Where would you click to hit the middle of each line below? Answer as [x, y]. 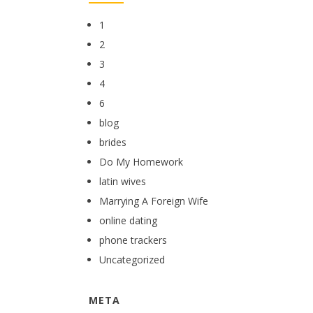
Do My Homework [141, 162]
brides [113, 142]
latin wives [123, 181]
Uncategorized [132, 260]
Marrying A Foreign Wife [154, 201]
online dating [128, 220]
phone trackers [133, 240]
